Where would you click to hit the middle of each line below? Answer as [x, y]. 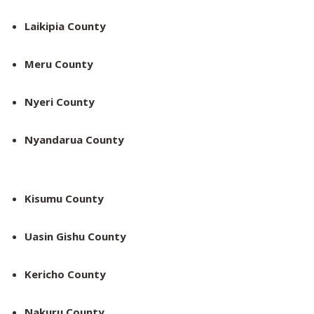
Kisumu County [64, 199]
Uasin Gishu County [75, 237]
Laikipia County [65, 26]
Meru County [59, 64]
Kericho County [65, 274]
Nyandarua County [74, 140]
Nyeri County [60, 102]
